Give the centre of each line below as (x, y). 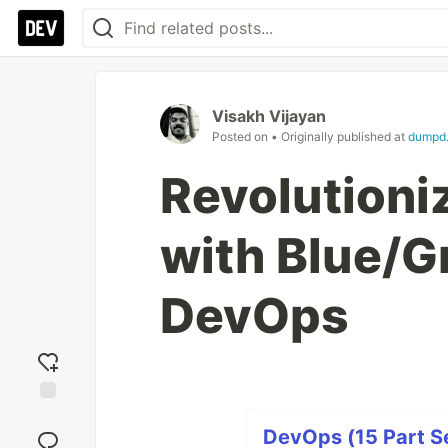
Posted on (241, 136)
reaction (48, 433)
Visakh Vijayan (269, 116)
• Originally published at (339, 136)
